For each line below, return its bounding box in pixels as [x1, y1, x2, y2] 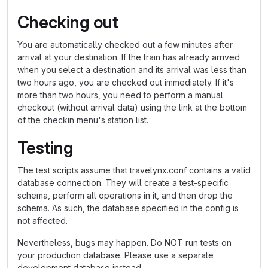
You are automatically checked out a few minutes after [17, 39, 233, 50]
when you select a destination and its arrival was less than [17, 65, 246, 75]
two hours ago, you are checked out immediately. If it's [17, 77, 234, 87]
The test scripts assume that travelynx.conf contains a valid [17, 165, 251, 175]
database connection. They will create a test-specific [17, 178, 229, 188]
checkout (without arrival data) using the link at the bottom [17, 102, 247, 112]
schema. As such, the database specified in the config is [17, 203, 239, 213]
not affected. [17, 215, 68, 226]
